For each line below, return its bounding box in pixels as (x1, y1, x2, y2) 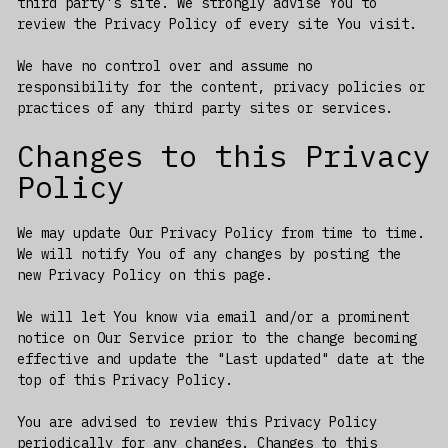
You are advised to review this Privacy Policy (16, 412, 377, 431)
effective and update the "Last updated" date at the (16, 349, 425, 368)
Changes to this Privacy (16, 135, 431, 175)
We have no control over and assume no (16, 56, 313, 75)
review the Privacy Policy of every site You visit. (16, 14, 417, 33)
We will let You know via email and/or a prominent (16, 307, 409, 326)
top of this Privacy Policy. (16, 370, 233, 389)
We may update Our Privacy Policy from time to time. (16, 223, 425, 242)
